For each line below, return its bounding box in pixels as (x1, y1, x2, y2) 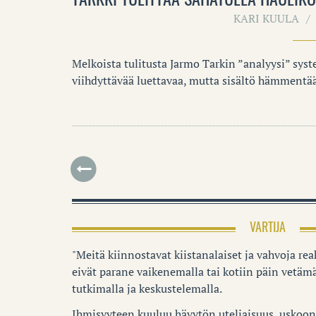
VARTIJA (250, 217, 286, 236)
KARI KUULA (233, 10, 300, 26)
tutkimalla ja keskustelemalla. (72, 280, 222, 296)
